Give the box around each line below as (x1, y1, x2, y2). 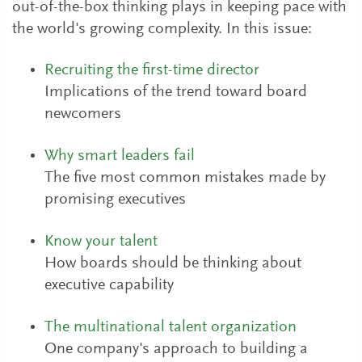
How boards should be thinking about (44, 255, 301, 271)
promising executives (44, 192, 186, 208)
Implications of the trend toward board (44, 84, 307, 100)
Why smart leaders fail (44, 148, 195, 164)
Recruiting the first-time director (44, 62, 259, 78)
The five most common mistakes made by (44, 170, 326, 186)
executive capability (44, 277, 174, 293)
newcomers (44, 106, 121, 122)
